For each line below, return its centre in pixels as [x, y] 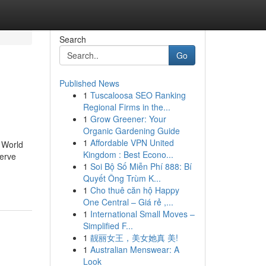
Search [72, 39]
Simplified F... [108, 226]
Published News [89, 83]
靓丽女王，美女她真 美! [134, 237]
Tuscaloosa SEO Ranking [138, 95]
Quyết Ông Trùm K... [122, 178]
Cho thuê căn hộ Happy [134, 190]
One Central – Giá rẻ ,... [128, 202]
